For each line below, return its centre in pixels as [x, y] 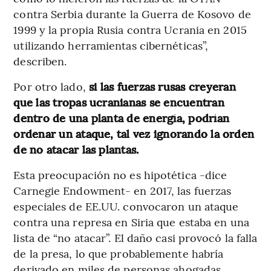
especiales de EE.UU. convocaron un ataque [126, 206]
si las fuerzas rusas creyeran [162, 87]
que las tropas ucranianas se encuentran [119, 102]
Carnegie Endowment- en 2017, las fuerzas [122, 191]
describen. [40, 61]
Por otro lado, [51, 87]
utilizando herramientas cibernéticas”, [111, 45]
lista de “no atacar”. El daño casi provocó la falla [135, 238]
